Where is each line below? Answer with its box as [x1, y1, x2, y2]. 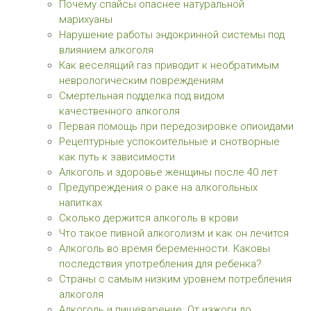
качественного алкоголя [59, 105, 180, 117]
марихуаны [59, 13, 112, 26]
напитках [59, 196, 102, 209]
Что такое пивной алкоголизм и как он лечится [59, 227, 289, 239]
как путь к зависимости [59, 151, 175, 163]
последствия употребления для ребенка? [59, 258, 262, 270]
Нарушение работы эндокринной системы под [59, 28, 285, 41]
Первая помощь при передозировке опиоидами [59, 120, 294, 133]
